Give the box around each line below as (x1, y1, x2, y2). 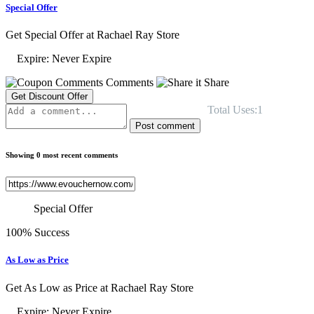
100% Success (6, 226, 69, 239)
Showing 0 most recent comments (6, 151, 118, 160)
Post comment (135, 121, 195, 132)
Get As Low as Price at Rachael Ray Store (6, 281, 193, 294)
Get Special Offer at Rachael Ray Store (6, 29, 179, 41)
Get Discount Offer (11, 91, 88, 102)
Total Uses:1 (207, 104, 263, 116)
